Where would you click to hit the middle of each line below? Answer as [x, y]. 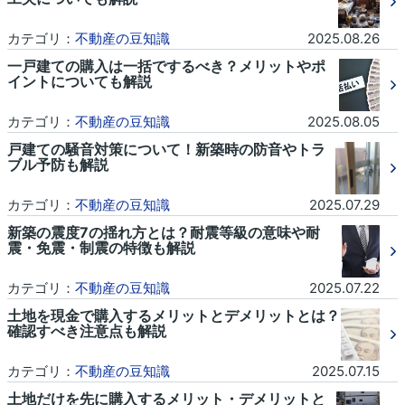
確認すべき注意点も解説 [87, 331]
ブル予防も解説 [58, 165]
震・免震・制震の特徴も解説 [101, 248]
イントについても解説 [80, 82]
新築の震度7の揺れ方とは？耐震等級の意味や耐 [164, 233]
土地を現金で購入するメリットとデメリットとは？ [174, 316]
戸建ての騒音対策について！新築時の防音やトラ [166, 150]
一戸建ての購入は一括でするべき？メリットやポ [166, 66]
